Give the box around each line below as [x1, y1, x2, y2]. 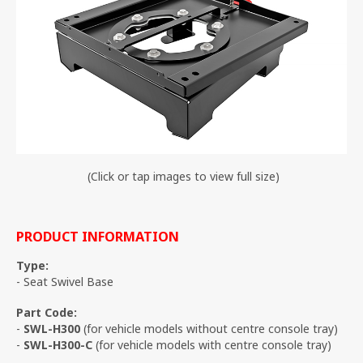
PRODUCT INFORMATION [16, 227, 179, 246]
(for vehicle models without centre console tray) [80, 320, 338, 336]
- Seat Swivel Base [16, 273, 113, 289]
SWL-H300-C [23, 336, 92, 352]
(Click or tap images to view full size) [83, 168, 280, 184]
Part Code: [16, 304, 77, 320]
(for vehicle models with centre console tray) [92, 336, 331, 352]
